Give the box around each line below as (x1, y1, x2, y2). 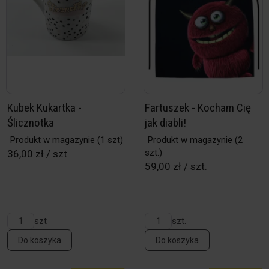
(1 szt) (95, 134, 123, 145)
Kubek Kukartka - (7, 101, 82, 115)
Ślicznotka (7, 116, 54, 130)
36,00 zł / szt (7, 148, 67, 160)
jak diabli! (145, 116, 186, 130)
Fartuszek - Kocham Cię (145, 101, 251, 115)
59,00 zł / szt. (145, 160, 207, 172)
